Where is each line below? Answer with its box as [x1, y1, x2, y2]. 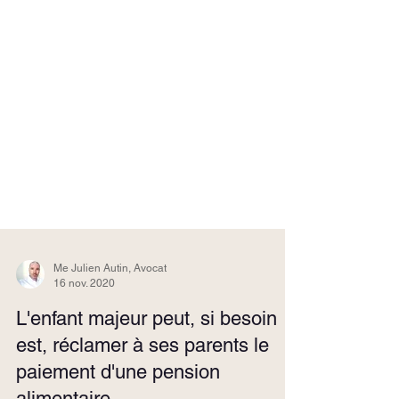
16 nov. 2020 [53, 301, 115, 314]
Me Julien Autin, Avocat [53, 287, 167, 299]
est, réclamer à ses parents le [16, 359, 269, 381]
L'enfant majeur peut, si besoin [16, 332, 277, 354]
